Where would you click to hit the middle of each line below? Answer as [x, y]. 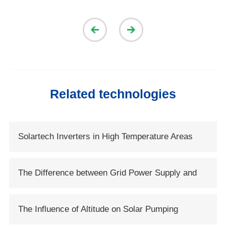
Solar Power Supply [55, 203]
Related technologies [113, 94]
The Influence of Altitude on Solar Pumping [98, 209]
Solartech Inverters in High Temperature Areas [105, 136]
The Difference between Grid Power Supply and [107, 173]
